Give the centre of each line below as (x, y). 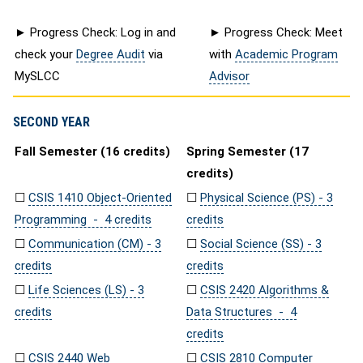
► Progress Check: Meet (276, 32)
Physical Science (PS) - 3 (267, 197)
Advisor (229, 76)
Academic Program (286, 54)
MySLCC (37, 76)
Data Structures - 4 (241, 312)
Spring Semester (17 (248, 151)
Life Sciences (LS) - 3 (86, 290)
